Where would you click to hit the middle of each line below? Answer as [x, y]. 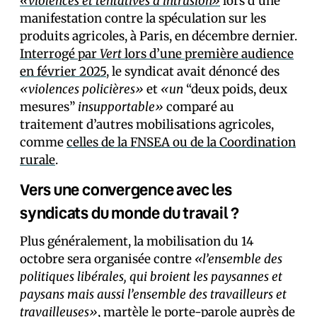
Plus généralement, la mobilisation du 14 [137, 241]
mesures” [49, 107]
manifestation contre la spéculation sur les [143, 18]
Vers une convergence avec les [126, 189]
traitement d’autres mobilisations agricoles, [147, 125]
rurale [38, 160]
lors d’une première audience [208, 54]
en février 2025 [63, 71]
